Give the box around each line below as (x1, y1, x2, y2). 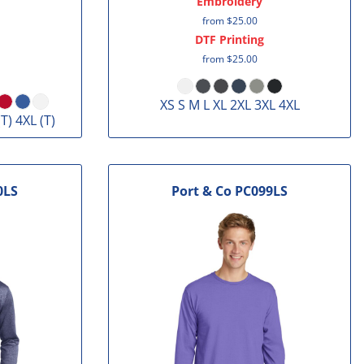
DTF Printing (195, 32, 265, 48)
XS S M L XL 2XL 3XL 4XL (159, 96, 300, 115)
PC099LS (235, 181, 288, 200)
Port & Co (171, 181, 232, 200)
